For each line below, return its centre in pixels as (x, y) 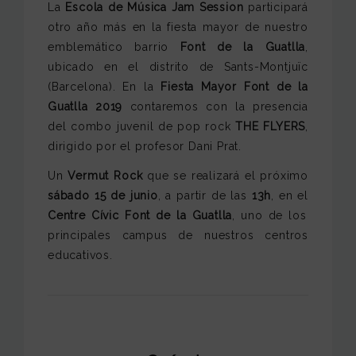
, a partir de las (202, 195)
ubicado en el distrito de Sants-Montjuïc (178, 66)
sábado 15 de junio (103, 195)
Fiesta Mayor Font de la (234, 86)
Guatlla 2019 (85, 106)
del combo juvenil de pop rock (142, 126)
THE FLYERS (271, 126)
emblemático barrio (108, 46)
